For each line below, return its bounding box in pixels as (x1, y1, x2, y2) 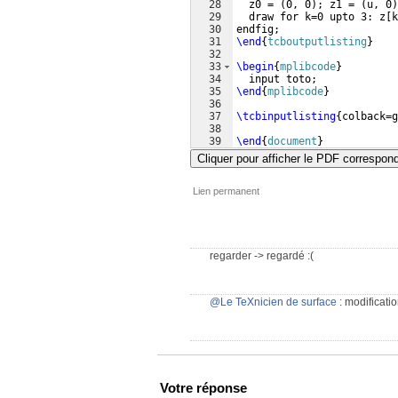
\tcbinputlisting (236, 110, 336, 123)
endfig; (236, 23, 280, 36)
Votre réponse (160, 380, 247, 395)
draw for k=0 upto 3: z (236, 11, 386, 23)
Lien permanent (193, 186, 259, 196)
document (267, 135, 317, 147)
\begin (236, 60, 274, 73)
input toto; (236, 73, 323, 85)
